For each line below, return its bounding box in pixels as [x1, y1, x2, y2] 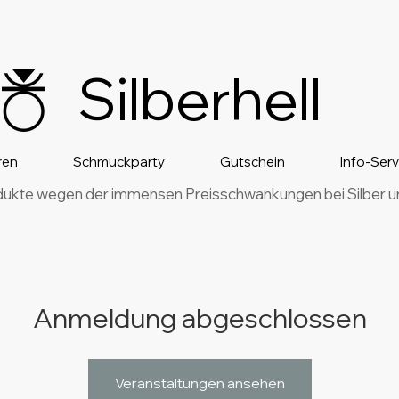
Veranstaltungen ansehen [114, 374, 285, 392]
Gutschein [220, 153, 285, 170]
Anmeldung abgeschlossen [32, 301, 367, 335]
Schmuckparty [73, 153, 165, 170]
